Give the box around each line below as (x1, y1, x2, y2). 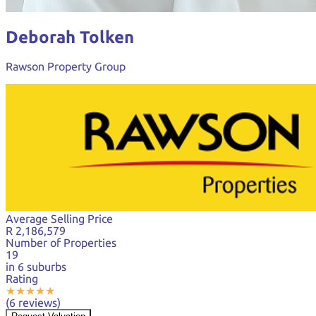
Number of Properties (6, 236, 116, 249)
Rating (6, 272, 38, 285)
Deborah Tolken (6, 27, 134, 47)
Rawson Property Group (6, 59, 126, 73)
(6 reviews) (6, 296, 61, 309)
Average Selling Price (6, 212, 113, 225)
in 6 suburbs (6, 260, 66, 273)
